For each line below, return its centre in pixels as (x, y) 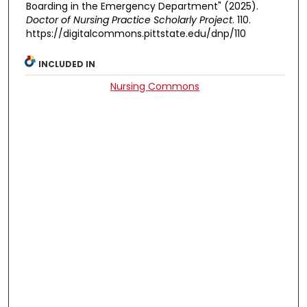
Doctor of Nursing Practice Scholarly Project (129, 20)
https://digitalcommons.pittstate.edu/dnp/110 (136, 34)
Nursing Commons (155, 86)
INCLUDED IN (67, 64)
